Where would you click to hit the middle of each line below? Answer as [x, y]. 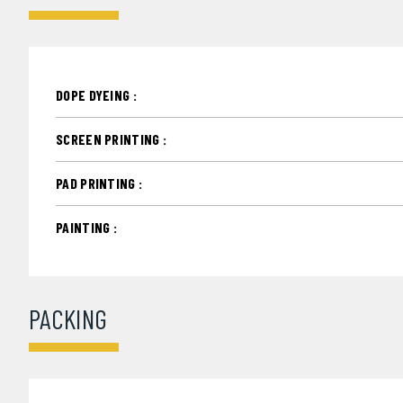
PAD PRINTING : [99, 183]
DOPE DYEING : [96, 95]
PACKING [68, 318]
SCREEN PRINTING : [112, 139]
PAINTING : [86, 227]
